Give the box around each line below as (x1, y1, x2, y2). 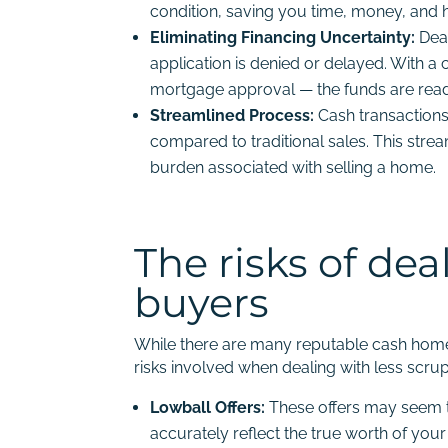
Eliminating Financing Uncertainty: (150, 27, 416, 47)
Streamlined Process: (150, 105, 315, 125)
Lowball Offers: (150, 397, 270, 417)
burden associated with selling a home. (150, 157, 437, 177)
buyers (134, 277, 270, 327)
